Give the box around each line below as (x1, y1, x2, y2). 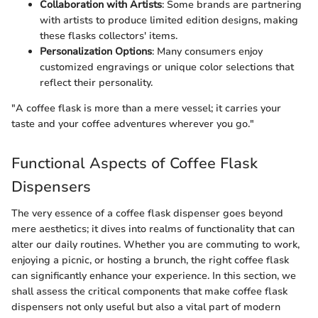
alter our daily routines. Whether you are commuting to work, (11, 238, 300, 252)
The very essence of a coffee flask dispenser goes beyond (11, 207, 283, 221)
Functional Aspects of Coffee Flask (11, 153, 258, 173)
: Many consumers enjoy (152, 44, 263, 58)
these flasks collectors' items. (40, 28, 177, 43)
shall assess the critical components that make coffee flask (11, 285, 287, 299)
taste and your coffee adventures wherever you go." (11, 116, 254, 131)
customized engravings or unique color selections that (40, 60, 294, 74)
